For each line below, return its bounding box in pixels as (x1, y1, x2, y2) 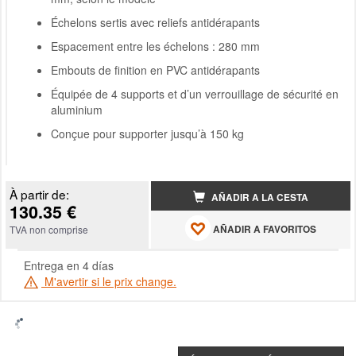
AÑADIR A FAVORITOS (210, 222, 316, 236)
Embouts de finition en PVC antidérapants (51, 62, 260, 79)
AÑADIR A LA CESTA (208, 191, 308, 205)
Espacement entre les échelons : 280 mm (51, 38, 260, 55)
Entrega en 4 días (24, 257, 114, 274)
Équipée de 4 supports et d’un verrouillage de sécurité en (51, 86, 339, 103)
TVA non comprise (10, 222, 88, 237)
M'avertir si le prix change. (41, 273, 176, 290)
